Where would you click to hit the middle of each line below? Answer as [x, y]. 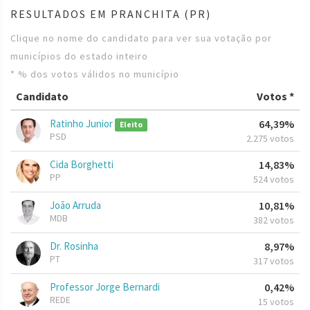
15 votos [276, 302]
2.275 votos [270, 139]
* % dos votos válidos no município [95, 74]
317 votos [274, 261]
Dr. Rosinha [74, 246]
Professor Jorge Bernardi [105, 287]
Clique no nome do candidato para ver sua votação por [141, 38]
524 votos [274, 180]
